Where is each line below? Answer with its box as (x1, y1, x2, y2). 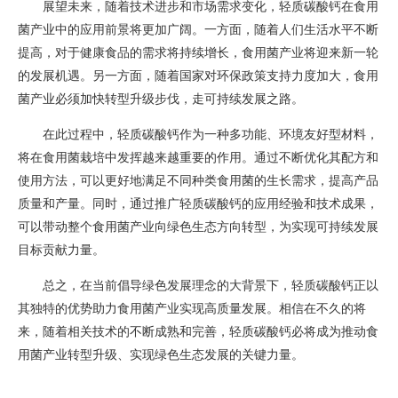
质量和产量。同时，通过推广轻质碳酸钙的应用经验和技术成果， (18, 195, 378, 211)
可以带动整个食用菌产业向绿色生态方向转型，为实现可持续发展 (18, 219, 378, 234)
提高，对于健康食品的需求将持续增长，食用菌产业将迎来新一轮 (18, 44, 378, 60)
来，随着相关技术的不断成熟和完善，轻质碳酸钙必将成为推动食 (18, 323, 378, 338)
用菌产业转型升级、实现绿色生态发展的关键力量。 (18, 346, 304, 362)
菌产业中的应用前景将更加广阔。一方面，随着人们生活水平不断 (18, 21, 378, 36)
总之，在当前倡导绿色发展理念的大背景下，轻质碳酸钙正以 (43, 277, 378, 292)
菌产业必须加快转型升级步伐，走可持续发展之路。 (18, 91, 304, 106)
